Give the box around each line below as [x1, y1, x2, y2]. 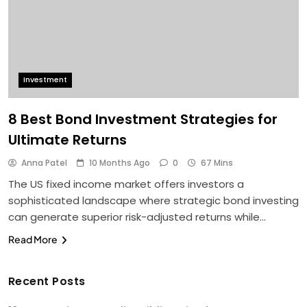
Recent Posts [8, 273, 86, 290]
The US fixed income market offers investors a [8, 177, 244, 192]
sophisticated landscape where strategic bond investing [8, 193, 299, 208]
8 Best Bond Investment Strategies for [8, 110, 278, 130]
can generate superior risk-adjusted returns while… [8, 210, 266, 225]
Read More [8, 233, 58, 246]
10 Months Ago [89, 157, 150, 169]
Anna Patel [21, 157, 67, 169]
